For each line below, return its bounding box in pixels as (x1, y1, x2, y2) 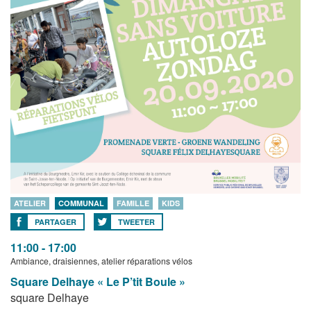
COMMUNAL (58, 198, 104, 209)
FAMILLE (117, 198, 149, 209)
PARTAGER (35, 217, 76, 228)
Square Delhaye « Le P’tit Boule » (10, 274, 185, 290)
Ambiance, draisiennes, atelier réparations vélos (10, 255, 192, 267)
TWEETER (118, 217, 155, 228)
